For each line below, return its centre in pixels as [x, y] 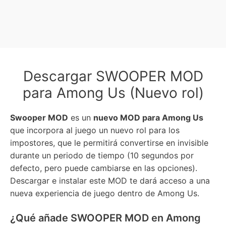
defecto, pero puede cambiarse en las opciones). [104, 168]
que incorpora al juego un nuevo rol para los [95, 130]
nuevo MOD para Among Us [148, 118]
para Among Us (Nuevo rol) [113, 93]
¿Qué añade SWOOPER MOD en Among [105, 218]
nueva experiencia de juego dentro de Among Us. [105, 193]
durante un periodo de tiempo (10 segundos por [102, 155]
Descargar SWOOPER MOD [113, 76]
